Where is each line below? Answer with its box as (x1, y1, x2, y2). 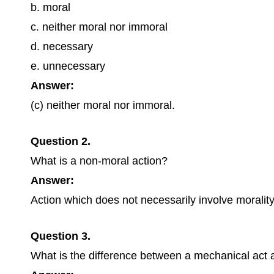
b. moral (31, 1, 70, 13)
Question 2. (31, 135, 91, 147)
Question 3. (31, 230, 91, 242)
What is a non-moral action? (31, 155, 168, 167)
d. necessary (31, 40, 93, 53)
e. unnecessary (31, 60, 105, 72)
